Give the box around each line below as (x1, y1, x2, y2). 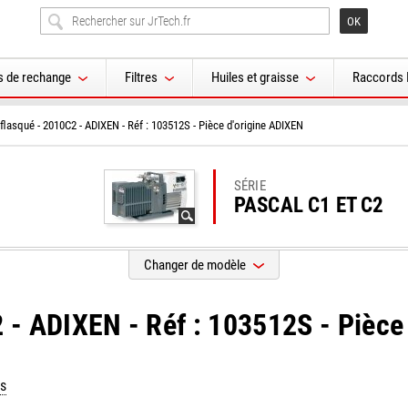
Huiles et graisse (210, 69, 299, 86)
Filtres (124, 69, 158, 86)
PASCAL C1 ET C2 (234, 193, 384, 218)
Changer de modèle (144, 257, 246, 273)
